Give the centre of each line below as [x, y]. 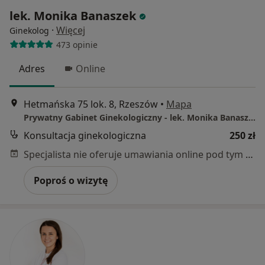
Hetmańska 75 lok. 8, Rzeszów [91, 104]
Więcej [71, 30]
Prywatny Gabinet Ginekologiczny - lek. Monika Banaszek [252, 117]
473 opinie [77, 44]
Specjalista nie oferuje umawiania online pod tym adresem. [249, 154]
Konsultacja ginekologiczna [85, 135]
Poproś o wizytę [71, 180]
